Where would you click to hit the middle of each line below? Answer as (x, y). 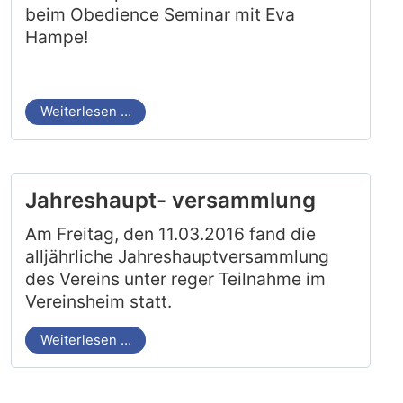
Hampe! (57, 36)
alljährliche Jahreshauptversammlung (178, 256)
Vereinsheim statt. (99, 301)
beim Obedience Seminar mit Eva (161, 14)
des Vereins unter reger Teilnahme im (176, 278)
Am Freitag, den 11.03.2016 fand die (171, 233)
